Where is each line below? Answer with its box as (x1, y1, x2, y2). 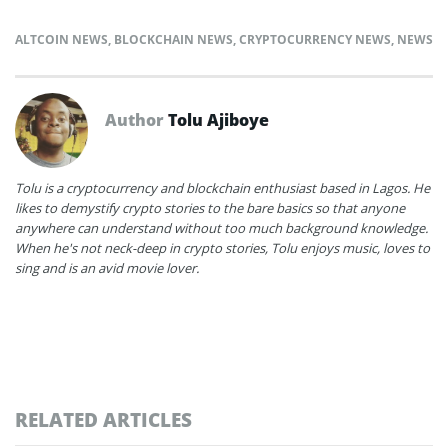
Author (105, 108, 168, 131)
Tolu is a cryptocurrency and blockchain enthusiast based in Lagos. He (15, 178, 430, 197)
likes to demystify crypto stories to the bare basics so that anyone (15, 198, 405, 217)
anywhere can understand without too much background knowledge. (15, 218, 428, 237)
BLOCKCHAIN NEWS (114, 30, 233, 48)
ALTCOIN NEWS (15, 30, 108, 48)
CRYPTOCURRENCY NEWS (239, 30, 391, 48)
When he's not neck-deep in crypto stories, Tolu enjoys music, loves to (15, 238, 430, 257)
